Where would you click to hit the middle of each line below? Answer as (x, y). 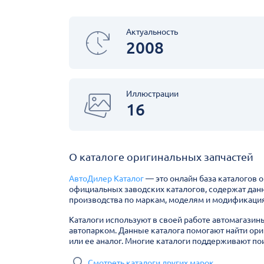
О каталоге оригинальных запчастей (161, 157)
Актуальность (152, 32)
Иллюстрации (152, 94)
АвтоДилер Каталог (106, 179)
